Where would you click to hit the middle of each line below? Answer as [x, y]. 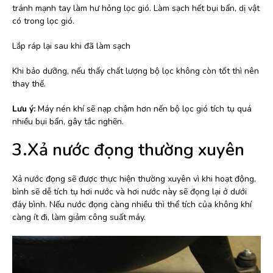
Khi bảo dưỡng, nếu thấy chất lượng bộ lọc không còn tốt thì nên [136, 71]
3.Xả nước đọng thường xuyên [128, 150]
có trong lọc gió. [43, 21]
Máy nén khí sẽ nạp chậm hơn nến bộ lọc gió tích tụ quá [145, 108]
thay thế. [29, 83]
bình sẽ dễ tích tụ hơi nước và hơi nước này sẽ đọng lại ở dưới [129, 191]
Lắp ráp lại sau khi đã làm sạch [71, 46]
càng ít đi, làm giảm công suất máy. [79, 217]
